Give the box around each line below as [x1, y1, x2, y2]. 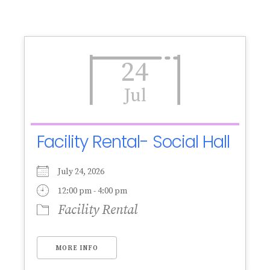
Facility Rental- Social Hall [37, 130, 230, 154]
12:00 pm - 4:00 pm [58, 185, 127, 196]
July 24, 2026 [58, 166, 111, 177]
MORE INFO [55, 243, 98, 253]
